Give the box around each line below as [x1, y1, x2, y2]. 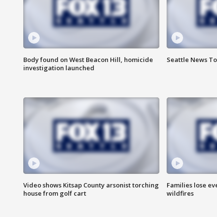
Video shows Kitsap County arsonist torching [23, 181, 159, 190]
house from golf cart [23, 189, 86, 198]
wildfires [166, 189, 194, 198]
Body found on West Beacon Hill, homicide [23, 55, 153, 64]
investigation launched [23, 63, 94, 73]
